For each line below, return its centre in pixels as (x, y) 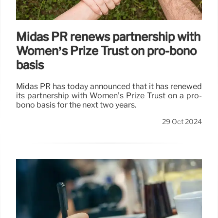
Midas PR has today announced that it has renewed (109, 87)
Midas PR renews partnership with (108, 37)
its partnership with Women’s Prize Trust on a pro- (109, 96)
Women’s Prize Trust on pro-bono (106, 51)
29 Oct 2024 (182, 122)
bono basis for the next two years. (76, 105)
